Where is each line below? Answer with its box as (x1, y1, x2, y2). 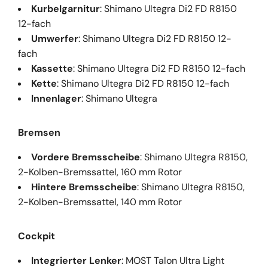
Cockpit (18, 229, 55, 242)
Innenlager (31, 92, 81, 105)
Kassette (31, 62, 73, 75)
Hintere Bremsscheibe (31, 180, 137, 193)
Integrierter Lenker (31, 254, 121, 267)
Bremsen (18, 126, 60, 139)
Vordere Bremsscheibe (31, 150, 140, 163)
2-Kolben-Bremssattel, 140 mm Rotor (18, 195, 182, 208)
